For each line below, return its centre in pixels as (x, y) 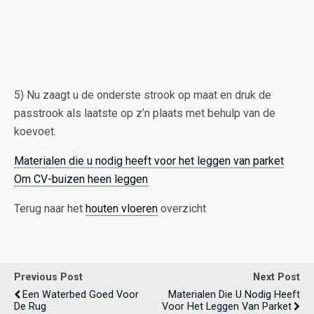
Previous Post (48, 277)
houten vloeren (122, 209)
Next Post (277, 277)
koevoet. (35, 131)
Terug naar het (50, 209)
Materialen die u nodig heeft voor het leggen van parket (149, 161)
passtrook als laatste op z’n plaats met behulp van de (145, 113)
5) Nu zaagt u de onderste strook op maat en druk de (143, 95)
